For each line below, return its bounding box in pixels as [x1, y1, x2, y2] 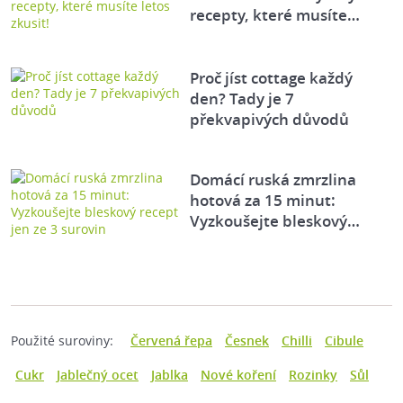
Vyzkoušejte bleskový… [190, 210, 361, 232]
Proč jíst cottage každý [190, 67, 354, 89]
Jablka [151, 366, 188, 384]
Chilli [282, 332, 312, 350]
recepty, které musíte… [190, 4, 361, 26]
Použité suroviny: [11, 332, 113, 350]
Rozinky [289, 366, 337, 384]
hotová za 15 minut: [190, 190, 336, 211]
